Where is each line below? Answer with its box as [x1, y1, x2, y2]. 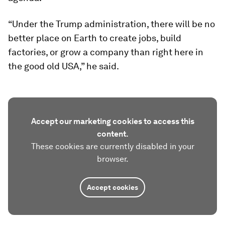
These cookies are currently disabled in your [31, 142, 194, 151]
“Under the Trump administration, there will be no [8, 19, 215, 29]
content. [96, 129, 129, 139]
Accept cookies [87, 183, 138, 191]
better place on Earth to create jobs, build [8, 33, 181, 43]
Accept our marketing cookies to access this [31, 117, 194, 126]
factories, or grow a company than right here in [8, 47, 203, 57]
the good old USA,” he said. [8, 61, 119, 71]
